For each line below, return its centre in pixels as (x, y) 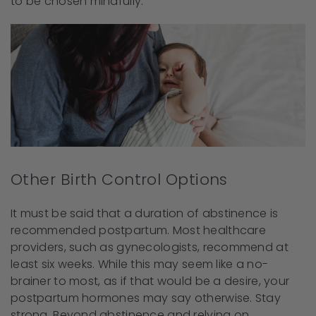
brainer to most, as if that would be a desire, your (150, 281)
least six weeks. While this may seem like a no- (140, 265)
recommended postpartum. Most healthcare (138, 231)
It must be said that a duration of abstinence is (145, 214)
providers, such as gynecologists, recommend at (150, 248)
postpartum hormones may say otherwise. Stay (146, 298)
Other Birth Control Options (119, 180)
